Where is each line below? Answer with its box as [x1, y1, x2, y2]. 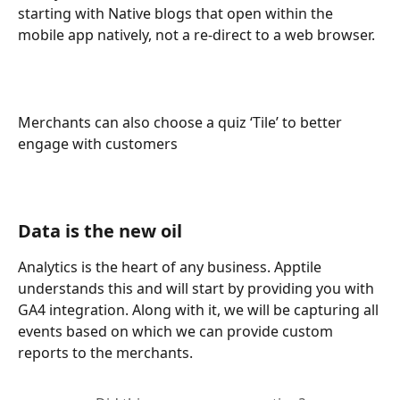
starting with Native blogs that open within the [18, 4, 337, 24]
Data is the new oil [18, 219, 182, 244]
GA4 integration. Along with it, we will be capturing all [18, 300, 382, 321]
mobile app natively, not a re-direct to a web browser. [18, 25, 379, 46]
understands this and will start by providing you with [18, 279, 378, 299]
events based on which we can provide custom [18, 321, 337, 342]
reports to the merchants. [18, 343, 193, 363]
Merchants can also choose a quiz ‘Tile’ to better [18, 112, 346, 132]
